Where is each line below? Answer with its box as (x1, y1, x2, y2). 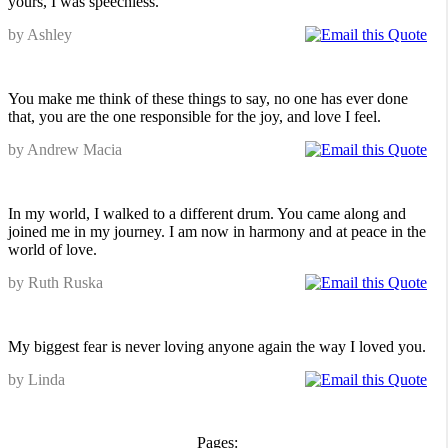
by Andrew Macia (8, 141, 122, 158)
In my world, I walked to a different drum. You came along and (8, 205, 406, 222)
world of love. (8, 241, 97, 258)
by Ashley (8, 26, 72, 43)
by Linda (8, 371, 65, 388)
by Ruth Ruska (8, 274, 103, 291)
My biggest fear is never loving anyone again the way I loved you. (8, 338, 426, 355)
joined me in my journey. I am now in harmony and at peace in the (8, 223, 426, 240)
